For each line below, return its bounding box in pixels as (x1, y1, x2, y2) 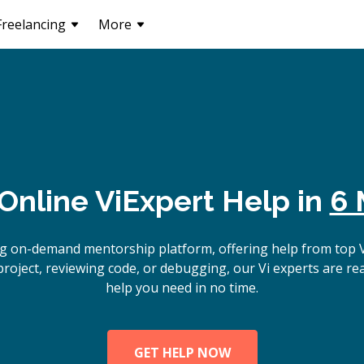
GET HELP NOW (133, 344, 231, 362)
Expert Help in (121, 184, 330, 218)
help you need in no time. (106, 279, 258, 297)
